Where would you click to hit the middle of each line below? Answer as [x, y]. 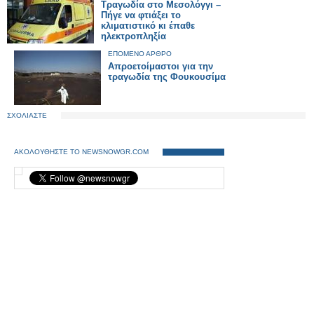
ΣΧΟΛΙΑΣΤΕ [27, 115]
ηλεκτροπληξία [134, 36]
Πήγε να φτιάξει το [141, 15]
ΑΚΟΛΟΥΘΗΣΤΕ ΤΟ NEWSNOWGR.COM [81, 152]
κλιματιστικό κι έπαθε [148, 26]
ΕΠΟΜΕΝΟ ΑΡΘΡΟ [140, 54]
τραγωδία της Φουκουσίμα [167, 77]
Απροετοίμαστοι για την [161, 66]
